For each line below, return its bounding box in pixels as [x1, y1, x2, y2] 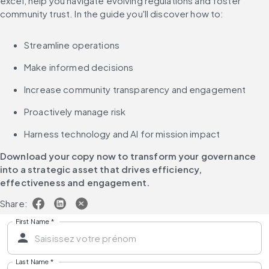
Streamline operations [24, 39, 119, 50]
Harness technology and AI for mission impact [24, 128, 220, 139]
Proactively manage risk [24, 106, 126, 117]
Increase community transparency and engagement [24, 83, 246, 95]
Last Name [16, 256, 49, 265]
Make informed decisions [24, 61, 134, 73]
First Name [16, 216, 50, 225]
